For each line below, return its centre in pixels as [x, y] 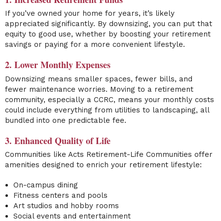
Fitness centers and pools [60, 196]
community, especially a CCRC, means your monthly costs [110, 99]
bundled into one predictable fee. [66, 120]
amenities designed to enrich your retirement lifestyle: [103, 165]
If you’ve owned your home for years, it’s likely [90, 14]
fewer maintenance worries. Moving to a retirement [99, 89]
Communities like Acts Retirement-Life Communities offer [109, 155]
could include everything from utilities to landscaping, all [107, 110]
